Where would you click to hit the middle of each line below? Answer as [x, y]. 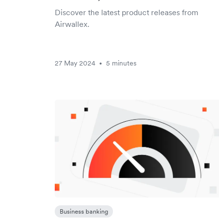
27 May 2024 [75, 63]
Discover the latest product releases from [127, 12]
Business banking [84, 211]
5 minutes [121, 63]
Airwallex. [72, 24]
